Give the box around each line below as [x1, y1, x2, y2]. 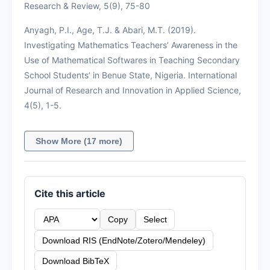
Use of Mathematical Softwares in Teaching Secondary [24, 54, 240, 65]
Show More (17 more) [36, 136, 122, 146]
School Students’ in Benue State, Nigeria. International [24, 69, 237, 80]
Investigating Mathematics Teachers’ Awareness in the [24, 39, 237, 50]
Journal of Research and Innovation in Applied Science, [24, 84, 241, 95]
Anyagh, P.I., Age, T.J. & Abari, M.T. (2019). [24, 24, 196, 35]
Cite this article [34, 187, 105, 199]
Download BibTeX [42, 256, 109, 266]
